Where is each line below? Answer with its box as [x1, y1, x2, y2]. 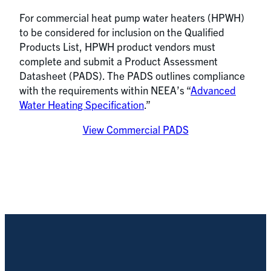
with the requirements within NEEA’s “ [19, 83, 191, 96]
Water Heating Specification [19, 98, 144, 111]
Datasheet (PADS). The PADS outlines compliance [19, 69, 245, 82]
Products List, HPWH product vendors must [19, 40, 215, 53]
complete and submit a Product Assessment [19, 54, 218, 67]
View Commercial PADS [82, 123, 189, 136]
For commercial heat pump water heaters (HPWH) [19, 11, 244, 24]
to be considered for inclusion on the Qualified [19, 25, 224, 38]
